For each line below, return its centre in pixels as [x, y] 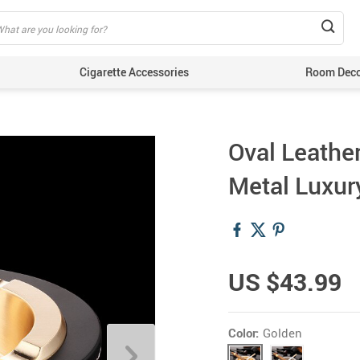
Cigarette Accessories [134, 72]
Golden [282, 333]
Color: [243, 333]
